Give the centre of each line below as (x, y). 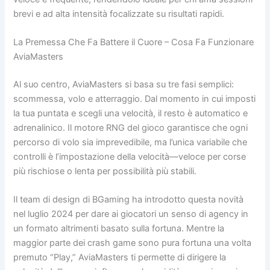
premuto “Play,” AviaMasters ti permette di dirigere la (120, 258)
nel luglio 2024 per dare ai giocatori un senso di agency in (131, 214)
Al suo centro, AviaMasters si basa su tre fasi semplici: (124, 85)
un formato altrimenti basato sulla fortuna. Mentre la (119, 229)
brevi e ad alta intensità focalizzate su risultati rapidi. (119, 14)
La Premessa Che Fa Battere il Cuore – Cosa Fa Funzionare (134, 42)
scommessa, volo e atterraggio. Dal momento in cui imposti (135, 99)
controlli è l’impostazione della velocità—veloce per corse (130, 157)
